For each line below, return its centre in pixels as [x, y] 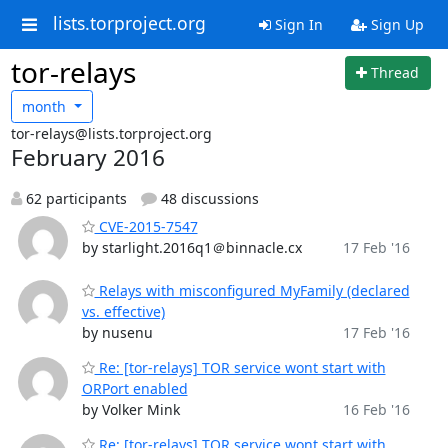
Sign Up [395, 24]
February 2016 [87, 157]
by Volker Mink [130, 409]
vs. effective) [123, 311]
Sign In [296, 24]
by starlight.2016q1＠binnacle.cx [191, 247]
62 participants [74, 198]
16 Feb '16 [376, 409]
